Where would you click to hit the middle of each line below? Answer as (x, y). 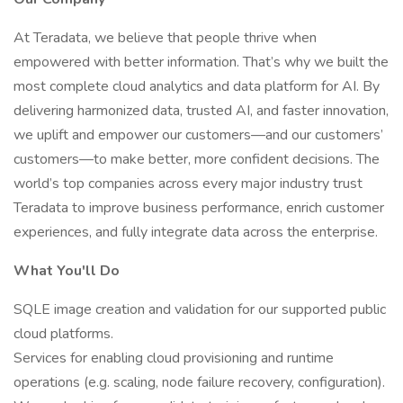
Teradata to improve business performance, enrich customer (199, 208)
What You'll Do (67, 271)
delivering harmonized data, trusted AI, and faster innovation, (201, 111)
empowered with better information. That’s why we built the (201, 62)
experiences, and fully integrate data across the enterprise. (196, 232)
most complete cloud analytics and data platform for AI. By (197, 86)
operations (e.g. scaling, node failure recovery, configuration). (199, 382)
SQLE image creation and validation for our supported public (200, 309)
